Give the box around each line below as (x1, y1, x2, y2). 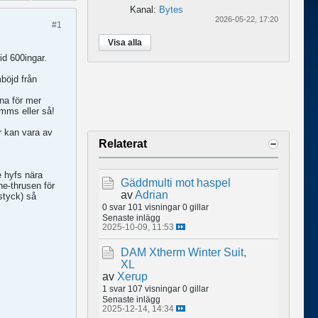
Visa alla (108, 37, 142, 48)
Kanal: (130, 4, 159, 15)
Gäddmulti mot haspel (121, 176, 231, 189)
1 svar (102, 283, 126, 293)
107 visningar (128, 283, 180, 293)
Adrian (135, 188, 168, 201)
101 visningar (128, 202, 180, 212)
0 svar (102, 202, 126, 212)
